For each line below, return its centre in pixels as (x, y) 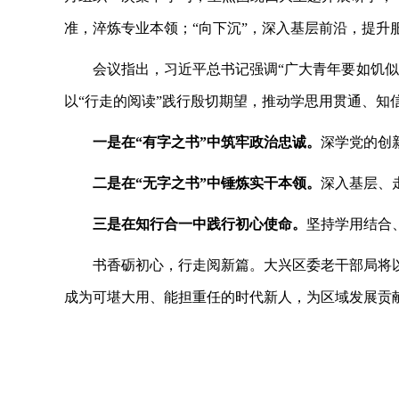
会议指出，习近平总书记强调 (186, 69)
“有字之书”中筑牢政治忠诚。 (228, 142)
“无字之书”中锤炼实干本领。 (228, 183)
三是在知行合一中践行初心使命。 (200, 224)
